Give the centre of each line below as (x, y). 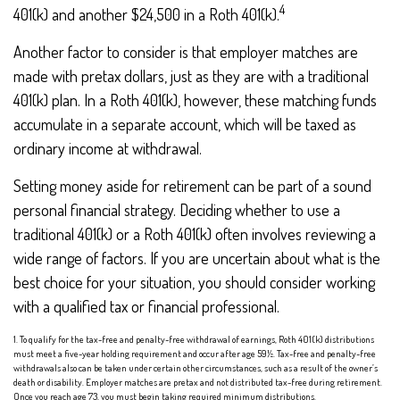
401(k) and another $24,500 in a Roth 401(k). (146, 14)
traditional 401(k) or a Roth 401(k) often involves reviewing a (195, 234)
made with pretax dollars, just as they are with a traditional (191, 76)
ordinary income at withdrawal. (108, 148)
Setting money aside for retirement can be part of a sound (192, 186)
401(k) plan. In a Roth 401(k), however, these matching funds (195, 100)
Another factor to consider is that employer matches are (186, 52)
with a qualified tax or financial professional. (146, 306)
